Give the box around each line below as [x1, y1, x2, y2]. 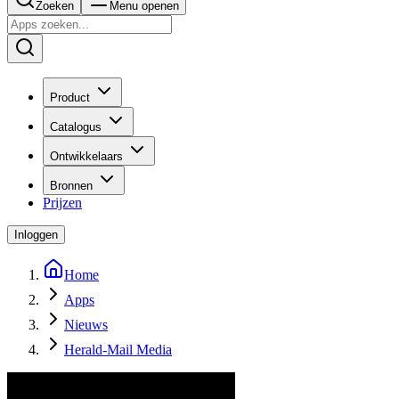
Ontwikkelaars [50, 150, 123, 163]
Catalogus [50, 120, 102, 134]
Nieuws [64, 317, 108, 332]
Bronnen [50, 179, 93, 192]
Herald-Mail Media [64, 342, 172, 357]
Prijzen [43, 195, 82, 210]
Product [50, 91, 90, 104]
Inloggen [14, 228, 58, 241]
